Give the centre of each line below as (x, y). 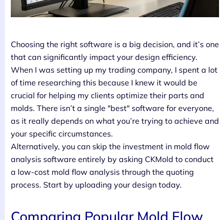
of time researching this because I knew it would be (104, 82)
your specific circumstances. (62, 133)
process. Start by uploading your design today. (96, 184)
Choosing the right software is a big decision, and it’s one (115, 44)
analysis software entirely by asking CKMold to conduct (112, 159)
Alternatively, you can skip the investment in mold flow (110, 146)
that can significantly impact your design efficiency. (104, 57)
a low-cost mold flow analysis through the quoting (102, 172)
